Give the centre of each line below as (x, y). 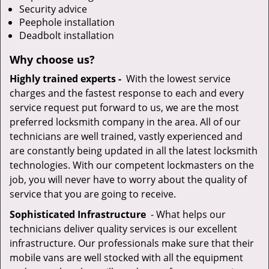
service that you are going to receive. (93, 194)
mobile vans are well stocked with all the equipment (126, 258)
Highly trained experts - (67, 79)
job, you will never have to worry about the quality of (128, 180)
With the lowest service (177, 79)
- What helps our (186, 214)
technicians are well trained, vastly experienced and (126, 136)
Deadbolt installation (67, 35)
